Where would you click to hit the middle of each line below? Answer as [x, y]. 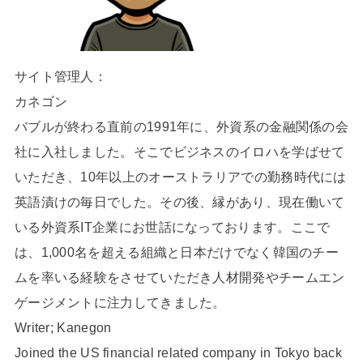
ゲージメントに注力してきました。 [120, 302]
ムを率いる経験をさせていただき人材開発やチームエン [179, 277]
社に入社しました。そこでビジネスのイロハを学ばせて [179, 151]
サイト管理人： [61, 76]
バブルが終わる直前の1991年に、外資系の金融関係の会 [181, 126]
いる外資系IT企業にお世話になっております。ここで [172, 226]
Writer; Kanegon [63, 327]
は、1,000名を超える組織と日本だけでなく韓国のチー [177, 252]
